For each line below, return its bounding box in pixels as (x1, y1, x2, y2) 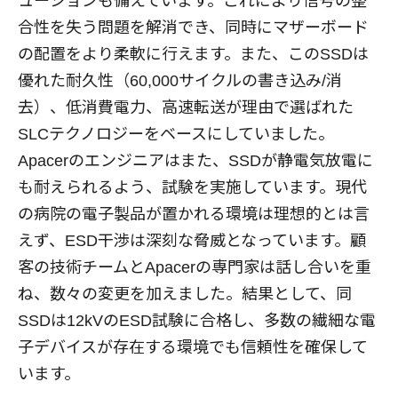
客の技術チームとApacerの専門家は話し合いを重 (18, 258, 371, 276)
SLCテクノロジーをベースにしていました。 (18, 124, 334, 143)
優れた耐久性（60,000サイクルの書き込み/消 (18, 71, 342, 90)
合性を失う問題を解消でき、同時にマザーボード (18, 18, 369, 36)
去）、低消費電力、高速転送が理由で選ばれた (18, 98, 354, 116)
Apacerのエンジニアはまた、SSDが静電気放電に (18, 151, 373, 170)
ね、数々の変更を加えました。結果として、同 (18, 284, 352, 303)
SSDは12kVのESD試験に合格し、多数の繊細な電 (18, 311, 376, 330)
